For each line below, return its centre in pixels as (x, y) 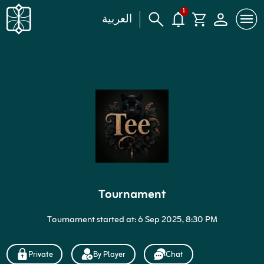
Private (40, 255)
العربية (117, 18)
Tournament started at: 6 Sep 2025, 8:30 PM (132, 220)
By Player (109, 255)
